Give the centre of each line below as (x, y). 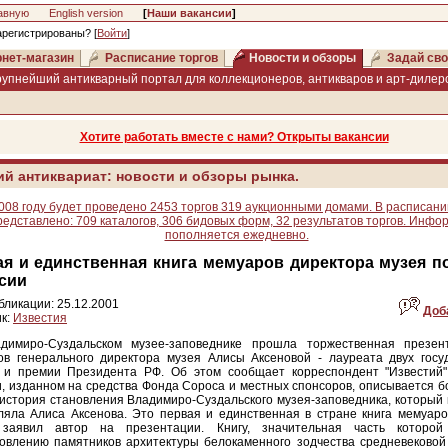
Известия (40, 318)
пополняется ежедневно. (236, 235)
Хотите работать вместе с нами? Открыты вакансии (234, 137)
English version (86, 13)
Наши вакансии (189, 13)
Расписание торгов (161, 58)
